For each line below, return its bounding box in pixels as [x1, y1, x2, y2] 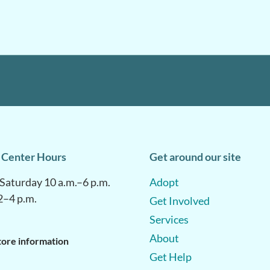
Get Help [149, 250, 192, 264]
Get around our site [149, 150, 241, 164]
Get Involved [149, 194, 210, 208]
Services [149, 213, 189, 227]
